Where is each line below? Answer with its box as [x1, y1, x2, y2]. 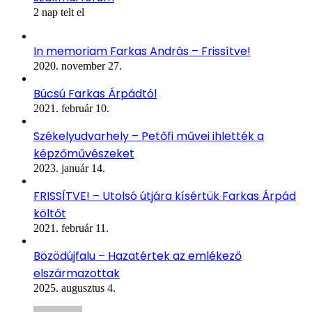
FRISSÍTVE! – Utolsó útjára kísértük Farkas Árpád [33, 187, 296, 204]
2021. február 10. [33, 102, 109, 114]
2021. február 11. [33, 221, 109, 234]
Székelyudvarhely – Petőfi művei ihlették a [33, 127, 264, 144]
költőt [33, 205, 66, 221]
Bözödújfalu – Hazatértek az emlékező [33, 247, 242, 264]
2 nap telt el [33, 6, 84, 18]
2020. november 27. [33, 59, 122, 72]
